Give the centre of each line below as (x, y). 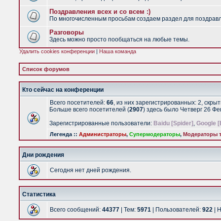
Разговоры (67, 32)
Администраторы (103, 134)
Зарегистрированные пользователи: (101, 123)
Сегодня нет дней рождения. (91, 170)
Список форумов (46, 69)
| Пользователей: (177, 210)
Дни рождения (43, 155)
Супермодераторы (155, 134)
